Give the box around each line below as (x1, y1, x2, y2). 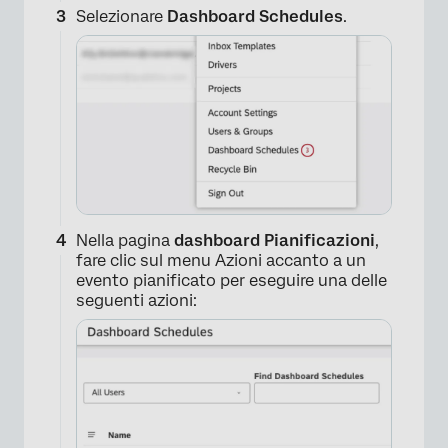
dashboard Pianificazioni (174, 231, 375, 251)
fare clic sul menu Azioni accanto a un (76, 251, 366, 271)
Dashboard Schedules (167, 7, 343, 27)
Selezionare (76, 7, 167, 27)
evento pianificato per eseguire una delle (76, 271, 387, 291)
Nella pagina (76, 231, 174, 251)
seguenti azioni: (76, 291, 197, 311)
